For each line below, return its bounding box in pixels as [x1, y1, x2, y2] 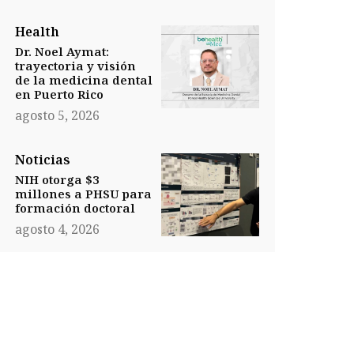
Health [14, 23, 59, 41]
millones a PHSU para [14, 186, 152, 202]
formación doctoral [14, 200, 135, 217]
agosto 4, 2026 [14, 220, 100, 239]
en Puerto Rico [14, 86, 104, 103]
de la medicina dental [14, 72, 153, 88]
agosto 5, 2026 [14, 107, 100, 125]
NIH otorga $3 [14, 171, 99, 188]
